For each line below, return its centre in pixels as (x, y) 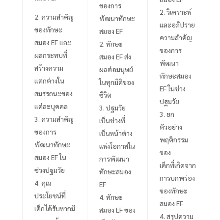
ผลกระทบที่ (51, 55)
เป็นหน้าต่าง (116, 133)
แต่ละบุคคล (51, 106)
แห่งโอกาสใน (117, 146)
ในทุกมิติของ (116, 82)
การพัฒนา (114, 158)
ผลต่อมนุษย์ (116, 69)
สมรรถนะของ (53, 93)
